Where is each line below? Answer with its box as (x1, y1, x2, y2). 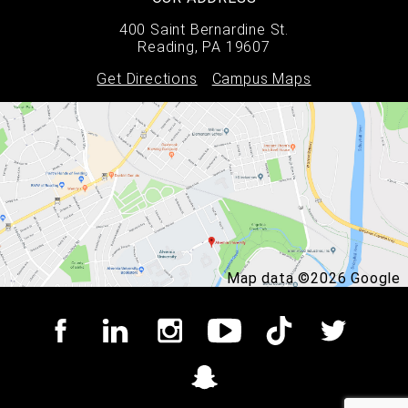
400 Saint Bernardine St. (118, 21, 290, 39)
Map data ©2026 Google (227, 269, 401, 287)
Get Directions (97, 70, 198, 88)
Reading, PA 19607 (138, 38, 270, 56)
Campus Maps (211, 70, 311, 88)
